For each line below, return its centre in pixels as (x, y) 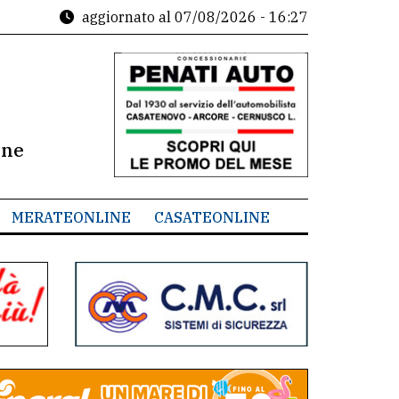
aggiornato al (126, 17)
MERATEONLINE (71, 217)
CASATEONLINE (212, 217)
